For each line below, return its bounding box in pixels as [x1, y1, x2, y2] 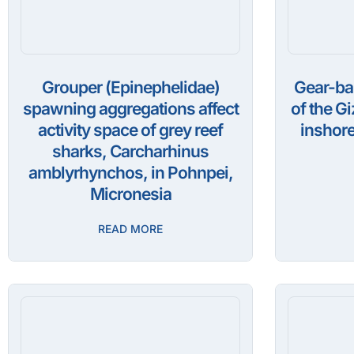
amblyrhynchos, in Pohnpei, [28, 163, 233, 183]
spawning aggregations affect [22, 99, 239, 119]
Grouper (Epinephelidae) [41, 77, 220, 98]
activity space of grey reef [38, 120, 223, 141]
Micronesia [89, 184, 171, 205]
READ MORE [98, 222, 163, 236]
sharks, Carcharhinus [52, 141, 209, 162]
